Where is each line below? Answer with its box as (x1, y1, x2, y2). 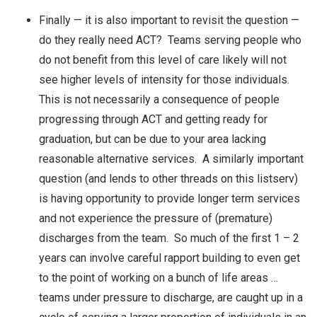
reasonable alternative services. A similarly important (39, 151, 304, 166)
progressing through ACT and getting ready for (39, 112, 267, 126)
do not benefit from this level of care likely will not (39, 52, 287, 67)
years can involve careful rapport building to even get (39, 250, 300, 265)
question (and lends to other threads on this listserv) (39, 171, 298, 185)
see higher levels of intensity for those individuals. (39, 72, 292, 86)
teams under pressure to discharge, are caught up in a (39, 290, 303, 304)
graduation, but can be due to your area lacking (39, 132, 266, 146)
